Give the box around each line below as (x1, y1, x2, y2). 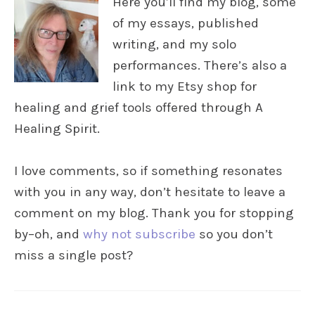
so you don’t (195, 226, 273, 243)
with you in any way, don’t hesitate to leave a (14, 184, 285, 200)
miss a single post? (14, 247, 133, 264)
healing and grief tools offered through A (14, 100, 263, 116)
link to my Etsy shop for (112, 79, 257, 95)
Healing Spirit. (14, 121, 100, 137)
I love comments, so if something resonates (14, 163, 283, 179)
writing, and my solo (112, 37, 236, 53)
